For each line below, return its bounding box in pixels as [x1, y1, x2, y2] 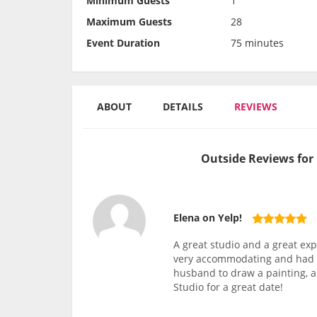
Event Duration [86, 36, 160, 50]
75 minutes [231, 36, 284, 50]
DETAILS [163, 100, 203, 114]
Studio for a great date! [173, 280, 284, 294]
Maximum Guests [86, 15, 172, 29]
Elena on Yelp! [173, 211, 243, 225]
